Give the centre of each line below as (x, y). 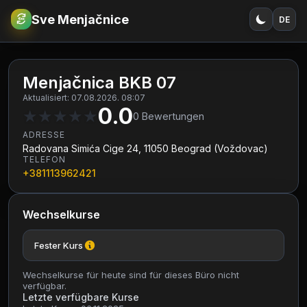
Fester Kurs (59, 245)
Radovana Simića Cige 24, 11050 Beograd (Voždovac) (145, 148)
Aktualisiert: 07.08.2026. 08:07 (84, 98)
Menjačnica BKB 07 (99, 83)
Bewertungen (173, 116)
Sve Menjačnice (80, 19)
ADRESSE (44, 135)
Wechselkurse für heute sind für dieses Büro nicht (131, 275)
